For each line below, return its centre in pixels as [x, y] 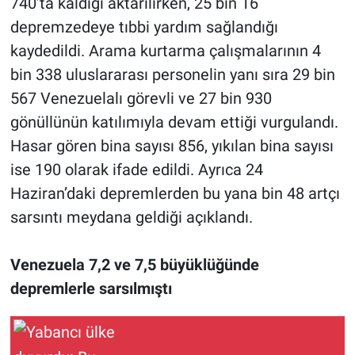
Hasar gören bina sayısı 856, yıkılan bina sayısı [172, 145]
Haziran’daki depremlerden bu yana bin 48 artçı [175, 193]
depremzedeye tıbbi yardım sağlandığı [144, 27]
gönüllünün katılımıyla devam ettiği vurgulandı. [174, 122]
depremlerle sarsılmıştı [91, 288]
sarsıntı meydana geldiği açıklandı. [131, 217]
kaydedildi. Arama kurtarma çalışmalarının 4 [165, 50]
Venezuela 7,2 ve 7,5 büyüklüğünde [134, 264]
